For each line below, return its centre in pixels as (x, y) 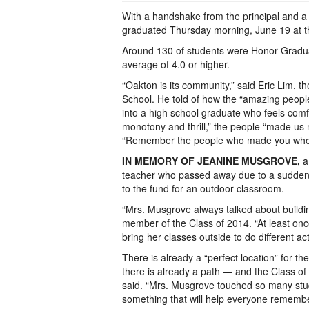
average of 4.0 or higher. (176, 64)
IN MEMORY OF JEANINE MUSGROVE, (211, 161)
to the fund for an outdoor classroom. (203, 188)
